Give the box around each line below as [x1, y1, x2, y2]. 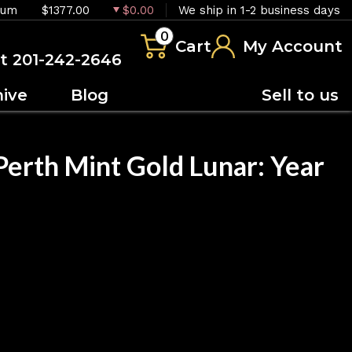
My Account [243, 36, 343, 56]
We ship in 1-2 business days [178, 2, 340, 17]
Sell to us [262, 85, 339, 104]
